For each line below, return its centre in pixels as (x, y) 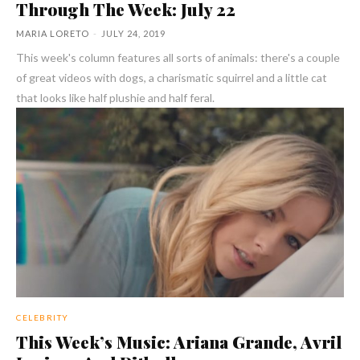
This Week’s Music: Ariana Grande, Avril (179, 342)
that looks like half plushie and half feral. (115, 97)
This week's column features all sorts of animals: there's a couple (178, 57)
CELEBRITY (43, 318)
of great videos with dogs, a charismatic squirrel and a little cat (172, 77)
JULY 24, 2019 (133, 33)
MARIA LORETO (53, 33)
